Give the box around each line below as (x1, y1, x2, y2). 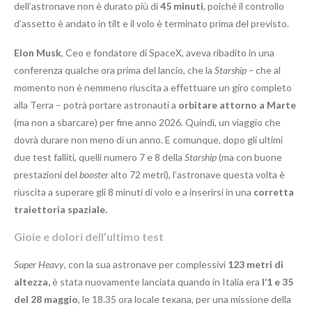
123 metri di (228, 258, 283, 271)
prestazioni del (14, 169, 79, 181)
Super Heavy (14, 258, 64, 271)
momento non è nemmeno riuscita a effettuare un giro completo (14, 81, 292, 94)
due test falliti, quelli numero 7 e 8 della (14, 151, 185, 164)
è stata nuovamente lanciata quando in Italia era (50, 276, 262, 288)
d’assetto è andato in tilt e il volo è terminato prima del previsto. (14, 17, 289, 30)
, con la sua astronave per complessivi (64, 258, 228, 271)
